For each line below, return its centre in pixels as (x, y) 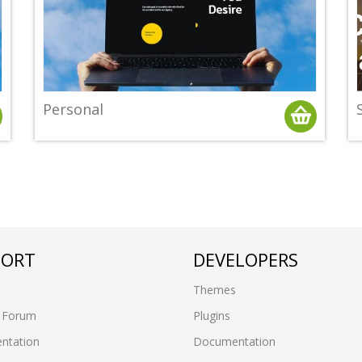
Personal (73, 109)
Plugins (212, 316)
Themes (215, 290)
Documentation (234, 342)
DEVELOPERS (246, 260)
